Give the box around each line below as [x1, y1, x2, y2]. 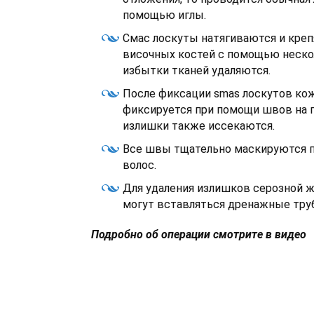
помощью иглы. [123, 8, 206, 22]
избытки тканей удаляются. [123, 64, 271, 77]
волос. [123, 158, 156, 172]
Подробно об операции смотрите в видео [91, 228, 306, 241]
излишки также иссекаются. [123, 119, 275, 132]
